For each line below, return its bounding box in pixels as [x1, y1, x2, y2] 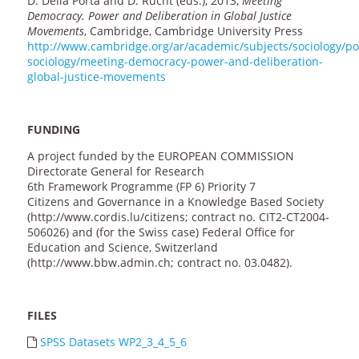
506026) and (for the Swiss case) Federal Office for [26, 224, 295, 240]
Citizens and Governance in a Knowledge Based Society [26, 194, 324, 210]
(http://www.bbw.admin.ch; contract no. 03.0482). [26, 255, 292, 271]
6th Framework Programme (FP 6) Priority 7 [26, 179, 256, 195]
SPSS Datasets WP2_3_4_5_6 [39, 334, 187, 350]
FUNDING [26, 122, 80, 138]
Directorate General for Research [26, 163, 204, 179]
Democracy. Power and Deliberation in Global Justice [26, 8, 292, 24]
